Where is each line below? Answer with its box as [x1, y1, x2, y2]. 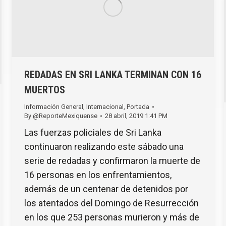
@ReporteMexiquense [33, 111, 97, 120]
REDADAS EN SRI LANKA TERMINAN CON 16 [24, 68, 201, 81]
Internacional [86, 102, 124, 110]
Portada [127, 102, 149, 110]
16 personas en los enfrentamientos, [24, 169, 172, 180]
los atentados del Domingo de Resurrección [24, 197, 199, 208]
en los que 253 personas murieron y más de [24, 211, 199, 222]
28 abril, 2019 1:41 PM [105, 111, 167, 120]
